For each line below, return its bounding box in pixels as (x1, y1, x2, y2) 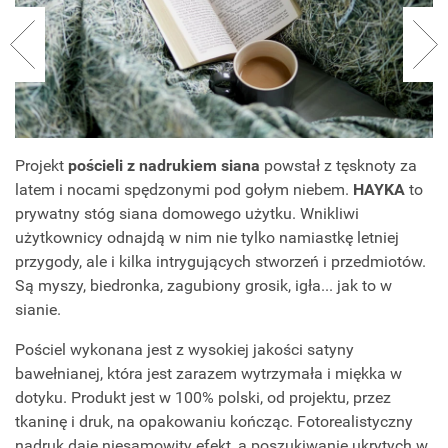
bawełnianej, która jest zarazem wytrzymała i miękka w (15, 363, 402, 383)
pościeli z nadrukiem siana (68, 155, 260, 175)
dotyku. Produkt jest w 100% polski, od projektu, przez (15, 387, 391, 407)
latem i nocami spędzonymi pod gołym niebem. (15, 179, 353, 199)
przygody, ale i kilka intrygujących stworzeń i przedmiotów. (15, 251, 426, 271)
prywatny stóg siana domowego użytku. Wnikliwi (15, 203, 359, 223)
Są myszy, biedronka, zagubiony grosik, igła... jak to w (15, 275, 392, 295)
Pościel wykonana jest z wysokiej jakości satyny (15, 339, 354, 359)
